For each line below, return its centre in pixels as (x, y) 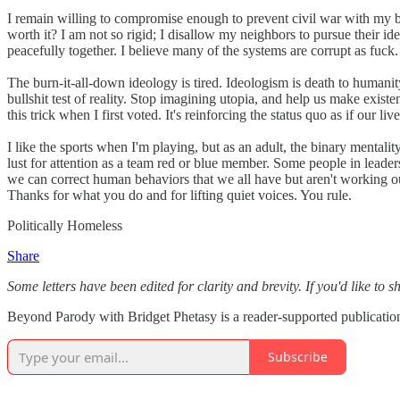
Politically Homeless (65, 225)
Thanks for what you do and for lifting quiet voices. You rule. (179, 195)
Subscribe (298, 357)
